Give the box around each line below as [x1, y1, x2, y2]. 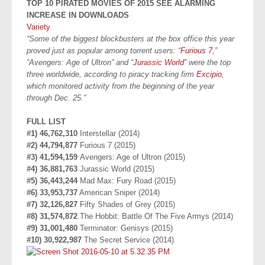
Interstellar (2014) [80, 129, 140, 138]
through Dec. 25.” [27, 93, 86, 102]
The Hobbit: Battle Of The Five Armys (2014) [80, 212, 233, 221]
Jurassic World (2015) [80, 164, 154, 173]
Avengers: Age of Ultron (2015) [80, 153, 185, 161]
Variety [27, 22, 50, 31]
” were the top [184, 58, 231, 67]
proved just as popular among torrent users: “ [27, 46, 180, 55]
